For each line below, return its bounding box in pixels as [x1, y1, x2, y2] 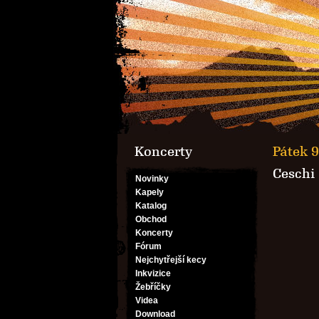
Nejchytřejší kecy [135, 255, 206, 265]
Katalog [135, 201, 167, 211]
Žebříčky [135, 282, 171, 292]
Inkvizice [135, 268, 171, 278]
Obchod [135, 214, 167, 224]
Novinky [135, 174, 169, 184]
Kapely [135, 187, 164, 197]
